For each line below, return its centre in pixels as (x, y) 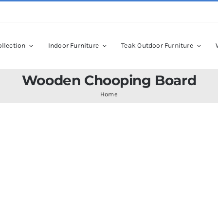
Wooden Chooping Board (109, 80)
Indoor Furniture (73, 45)
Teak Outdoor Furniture (157, 45)
